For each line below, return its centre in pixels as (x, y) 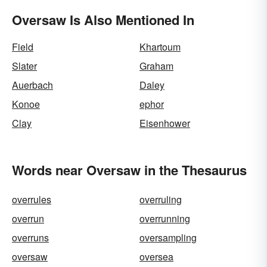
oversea (156, 257)
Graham (156, 66)
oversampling (168, 237)
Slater (24, 66)
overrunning (165, 218)
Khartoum (160, 47)
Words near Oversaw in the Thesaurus (129, 170)
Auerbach (32, 85)
